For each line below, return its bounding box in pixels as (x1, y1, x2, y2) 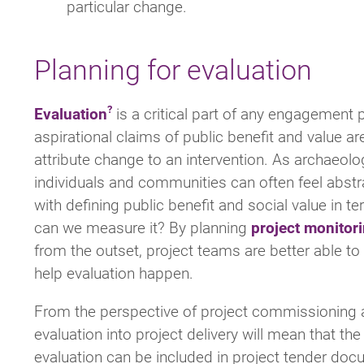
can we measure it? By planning (34, 216, 251, 237)
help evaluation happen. (34, 262, 193, 283)
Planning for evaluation (34, 50, 312, 87)
